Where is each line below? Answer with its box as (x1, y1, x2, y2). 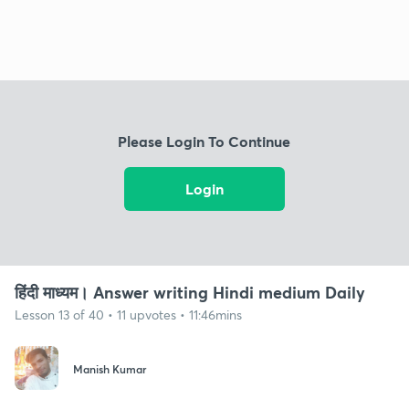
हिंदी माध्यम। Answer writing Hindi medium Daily (15, 280, 365, 303)
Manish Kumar (73, 362, 146, 377)
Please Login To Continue (118, 131, 291, 152)
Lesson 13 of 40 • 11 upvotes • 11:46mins (15, 305, 242, 323)
